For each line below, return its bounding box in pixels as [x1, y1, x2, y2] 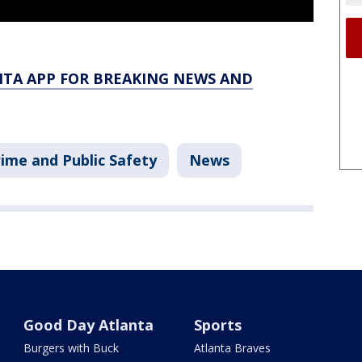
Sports [193, 315, 242, 335]
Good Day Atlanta [23, 315, 154, 335]
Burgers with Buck [23, 340, 120, 356]
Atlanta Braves [193, 340, 271, 356]
